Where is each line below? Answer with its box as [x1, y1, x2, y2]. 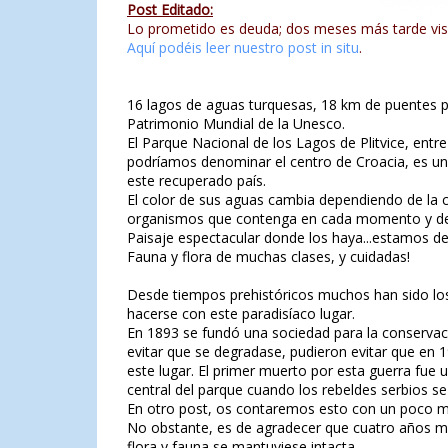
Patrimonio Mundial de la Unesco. [127, 114, 345, 133]
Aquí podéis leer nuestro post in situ [127, 38, 359, 57]
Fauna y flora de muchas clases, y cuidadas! [127, 247, 410, 266]
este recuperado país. [127, 171, 266, 190]
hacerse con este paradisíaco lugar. [127, 304, 355, 323]
